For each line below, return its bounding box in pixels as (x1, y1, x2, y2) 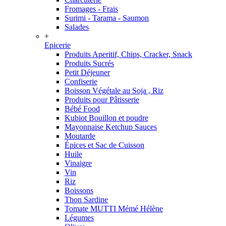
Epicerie (44, 41, 71, 49)
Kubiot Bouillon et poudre (65, 114, 148, 122)
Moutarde (65, 132, 95, 140)
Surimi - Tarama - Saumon (65, 14, 149, 22)
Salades (65, 23, 89, 31)
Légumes (65, 213, 94, 222)
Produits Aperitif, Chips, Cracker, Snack (65, 50, 192, 59)
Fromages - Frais (65, 5, 118, 13)
